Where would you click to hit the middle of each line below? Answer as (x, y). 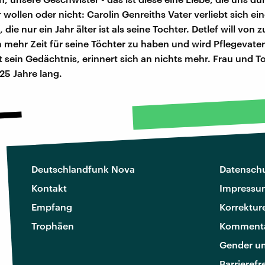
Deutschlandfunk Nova (83, 169)
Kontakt (49, 188)
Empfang (52, 206)
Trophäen (53, 225)
